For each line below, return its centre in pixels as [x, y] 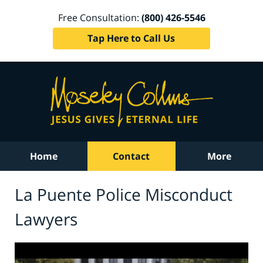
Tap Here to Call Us [131, 38]
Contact [131, 156]
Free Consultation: [100, 17]
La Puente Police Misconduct [124, 194]
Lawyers [46, 219]
